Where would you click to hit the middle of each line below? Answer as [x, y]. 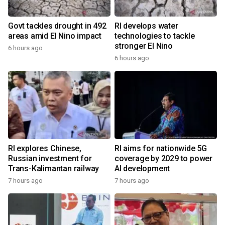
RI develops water [146, 26]
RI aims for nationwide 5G [161, 149]
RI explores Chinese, [45, 149]
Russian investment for [50, 159]
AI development [142, 169]
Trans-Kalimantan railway [54, 169]
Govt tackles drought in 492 [57, 26]
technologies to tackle [155, 36]
